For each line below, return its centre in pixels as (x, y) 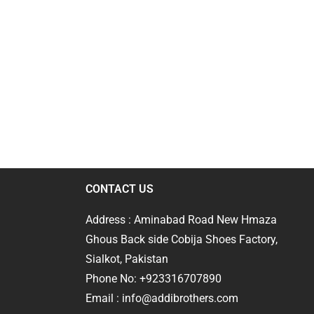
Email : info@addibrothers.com (162, 298)
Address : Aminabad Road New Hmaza (181, 219)
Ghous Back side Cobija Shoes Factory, (182, 239)
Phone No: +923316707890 (153, 278)
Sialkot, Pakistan (127, 259)
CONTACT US (120, 189)
